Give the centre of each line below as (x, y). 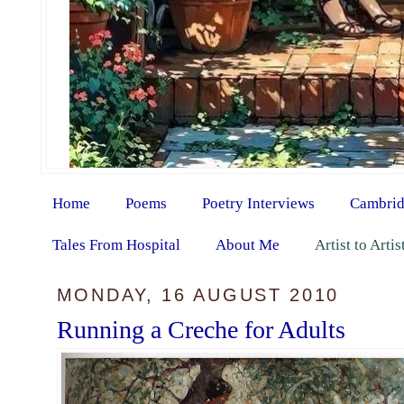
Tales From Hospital (116, 244)
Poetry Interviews (258, 203)
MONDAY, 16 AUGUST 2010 (198, 295)
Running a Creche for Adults (201, 329)
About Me (247, 244)
